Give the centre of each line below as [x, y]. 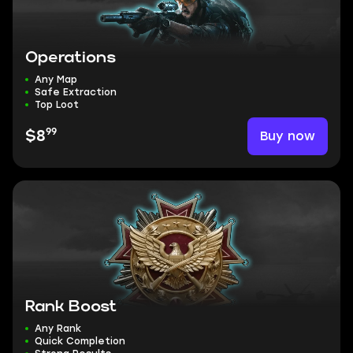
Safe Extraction [76, 92]
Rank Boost [71, 307]
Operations [71, 58]
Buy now [288, 136]
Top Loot [57, 105]
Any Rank [58, 329]
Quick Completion [80, 341]
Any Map [56, 80]
